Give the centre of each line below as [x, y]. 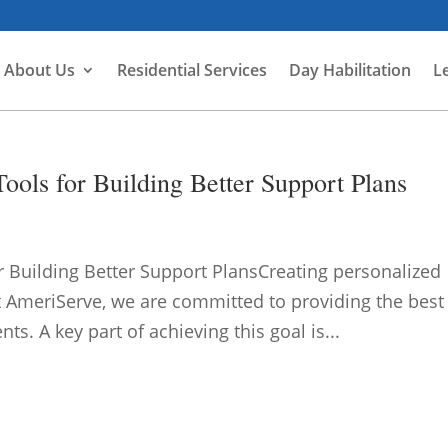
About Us [39, 70]
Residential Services [192, 70]
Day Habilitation [350, 70]
